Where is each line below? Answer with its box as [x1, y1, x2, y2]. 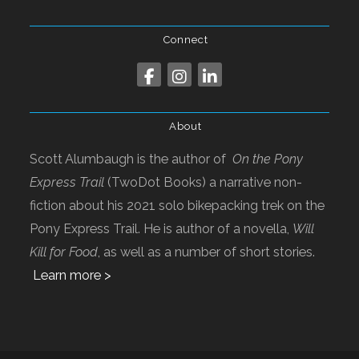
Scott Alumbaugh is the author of [30, 151, 233, 167]
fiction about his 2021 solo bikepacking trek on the [30, 197, 325, 213]
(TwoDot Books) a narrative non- [104, 174, 303, 190]
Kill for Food [30, 244, 99, 260]
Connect [163, 33, 208, 46]
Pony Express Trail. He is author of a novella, [30, 220, 293, 236]
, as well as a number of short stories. [98, 244, 316, 260]
